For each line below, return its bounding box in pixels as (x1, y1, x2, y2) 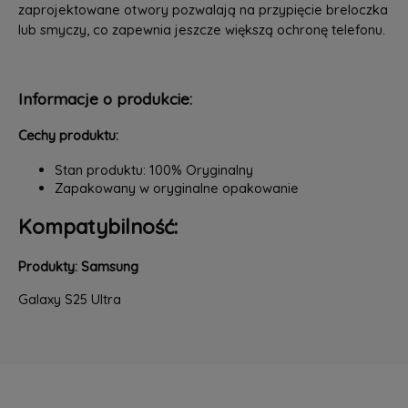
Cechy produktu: (17, 126, 118, 144)
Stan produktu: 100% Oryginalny (54, 161, 253, 179)
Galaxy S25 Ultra (17, 291, 121, 309)
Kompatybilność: (17, 214, 178, 240)
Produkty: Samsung (17, 257, 138, 275)
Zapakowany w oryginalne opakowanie (54, 179, 299, 198)
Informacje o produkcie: (17, 89, 192, 109)
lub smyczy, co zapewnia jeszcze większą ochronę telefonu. (17, 21, 385, 39)
